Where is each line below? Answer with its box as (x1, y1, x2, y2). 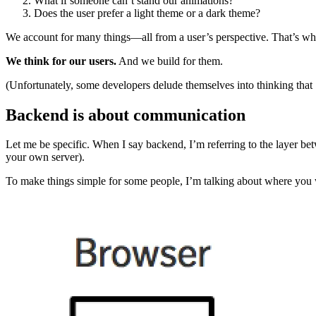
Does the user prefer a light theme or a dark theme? (34, 6, 260, 19)
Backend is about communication (6, 105, 245, 124)
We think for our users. (6, 54, 116, 67)
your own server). (6, 151, 85, 164)
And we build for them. (116, 54, 223, 67)
